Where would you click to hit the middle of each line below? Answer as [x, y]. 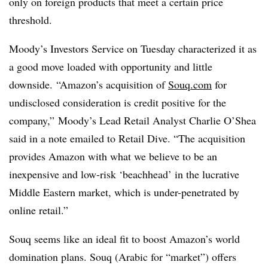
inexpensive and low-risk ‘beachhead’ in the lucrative [124, 174]
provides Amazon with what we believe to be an [113, 156]
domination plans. [49, 257]
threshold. [34, 20]
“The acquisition [208, 138]
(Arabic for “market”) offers [174, 257]
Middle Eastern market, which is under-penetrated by [124, 192]
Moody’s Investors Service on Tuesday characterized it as [133, 48]
